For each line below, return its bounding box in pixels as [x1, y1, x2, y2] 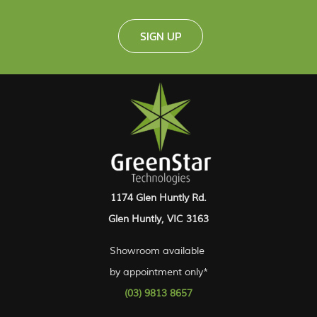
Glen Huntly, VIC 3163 [108, 213, 209, 225]
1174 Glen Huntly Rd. [110, 192, 207, 204]
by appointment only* [109, 266, 208, 278]
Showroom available [110, 245, 207, 257]
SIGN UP [139, 28, 181, 45]
